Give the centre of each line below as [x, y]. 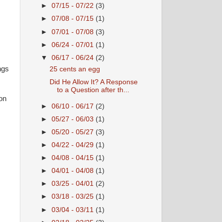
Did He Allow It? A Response [93, 82]
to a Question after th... [93, 90]
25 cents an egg [75, 69]
